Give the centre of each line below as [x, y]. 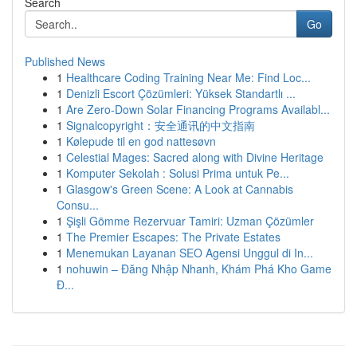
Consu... [78, 205]
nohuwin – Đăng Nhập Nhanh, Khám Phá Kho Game [199, 269]
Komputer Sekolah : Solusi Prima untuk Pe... [178, 173]
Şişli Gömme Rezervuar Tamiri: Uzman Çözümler [190, 221]
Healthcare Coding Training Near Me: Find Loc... [188, 77]
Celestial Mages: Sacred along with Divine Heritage [195, 157]
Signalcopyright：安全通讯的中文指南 [161, 125]
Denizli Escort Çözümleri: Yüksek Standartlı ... [181, 93]
